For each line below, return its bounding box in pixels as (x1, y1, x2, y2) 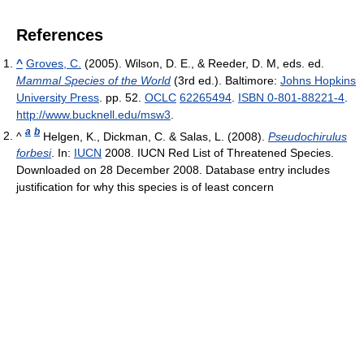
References (16, 25, 103, 44)
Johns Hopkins (280, 73, 356, 87)
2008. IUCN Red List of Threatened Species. (102, 146, 334, 160)
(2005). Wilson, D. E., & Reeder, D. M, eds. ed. (81, 56, 324, 70)
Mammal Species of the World (16, 73, 171, 87)
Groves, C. (26, 56, 81, 70)
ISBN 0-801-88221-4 (238, 90, 344, 104)
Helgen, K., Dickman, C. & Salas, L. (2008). (40, 129, 268, 143)
